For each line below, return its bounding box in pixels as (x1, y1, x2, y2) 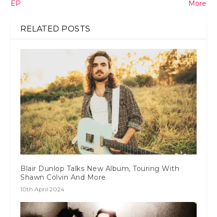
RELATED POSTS (20, 24, 91, 33)
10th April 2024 (20, 185, 65, 193)
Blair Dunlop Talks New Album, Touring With (20, 164, 180, 173)
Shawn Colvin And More (20, 172, 106, 182)
